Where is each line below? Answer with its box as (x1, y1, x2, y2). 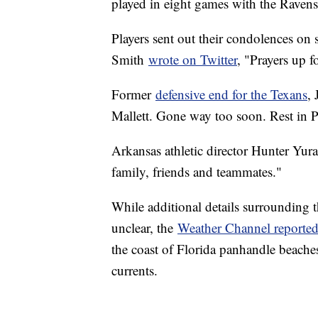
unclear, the (111, 219, 177, 237)
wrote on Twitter (148, 50, 237, 69)
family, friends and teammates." (111, 163, 282, 181)
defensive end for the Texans (155, 85, 307, 104)
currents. (111, 261, 162, 280)
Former (111, 85, 155, 104)
